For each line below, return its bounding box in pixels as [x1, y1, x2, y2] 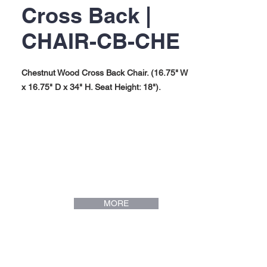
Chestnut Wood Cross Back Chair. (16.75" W [21, 68, 188, 77]
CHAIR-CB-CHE [21, 28, 180, 54]
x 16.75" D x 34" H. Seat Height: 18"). [21, 82, 161, 92]
